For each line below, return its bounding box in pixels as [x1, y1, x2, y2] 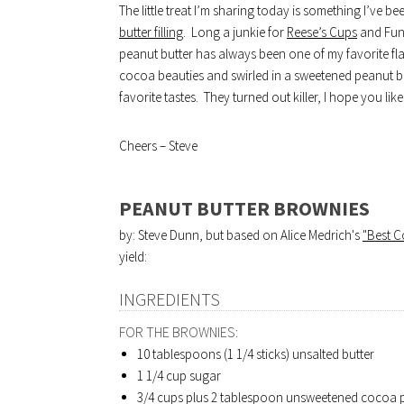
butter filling [119, 23, 183, 41]
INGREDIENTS [119, 288, 220, 310]
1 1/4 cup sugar [137, 367, 221, 384]
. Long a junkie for [183, 23, 287, 41]
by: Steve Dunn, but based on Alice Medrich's [119, 226, 363, 243]
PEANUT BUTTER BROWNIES [119, 196, 370, 221]
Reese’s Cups [287, 23, 357, 41]
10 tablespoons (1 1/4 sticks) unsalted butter [137, 345, 374, 363]
